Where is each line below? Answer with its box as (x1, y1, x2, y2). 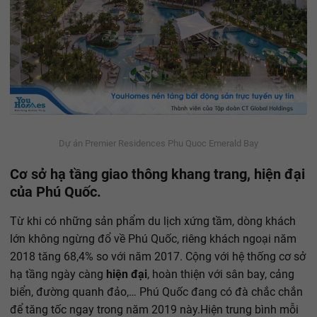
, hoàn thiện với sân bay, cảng (147, 267, 294, 281)
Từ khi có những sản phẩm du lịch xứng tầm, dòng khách (10, 214, 296, 228)
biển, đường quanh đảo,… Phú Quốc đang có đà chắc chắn (10, 284, 303, 299)
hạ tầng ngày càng (10, 267, 106, 281)
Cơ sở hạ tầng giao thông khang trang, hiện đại (10, 165, 305, 183)
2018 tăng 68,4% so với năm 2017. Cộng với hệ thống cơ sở (10, 249, 306, 263)
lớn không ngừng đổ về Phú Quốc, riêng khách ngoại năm (10, 231, 296, 246)
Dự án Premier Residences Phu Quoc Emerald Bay (59, 137, 258, 149)
